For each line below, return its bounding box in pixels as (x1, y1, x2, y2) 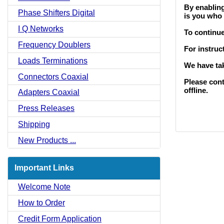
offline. (184, 86, 208, 94)
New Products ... (18, 135, 76, 144)
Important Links (14, 163, 74, 172)
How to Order (18, 198, 65, 207)
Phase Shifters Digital (18, 8, 95, 17)
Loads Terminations (18, 56, 87, 65)
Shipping (18, 119, 50, 128)
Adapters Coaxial (18, 88, 79, 97)
